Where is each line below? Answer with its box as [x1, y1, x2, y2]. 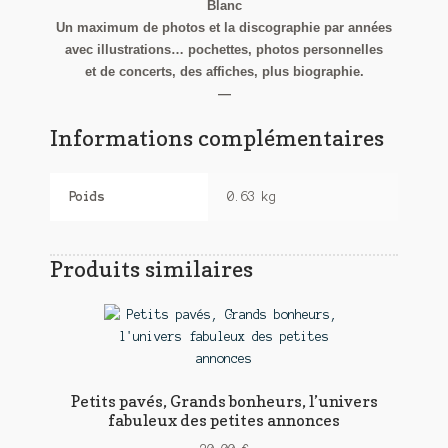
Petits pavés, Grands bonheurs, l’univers [70, 391, 378, 412]
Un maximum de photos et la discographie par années [56, 20, 392, 36]
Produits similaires [49, 255, 253, 283]
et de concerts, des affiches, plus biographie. [84, 64, 364, 80]
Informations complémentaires [49, 123, 384, 151]
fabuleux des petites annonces [108, 410, 340, 431]
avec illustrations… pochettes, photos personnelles [65, 42, 383, 58]
